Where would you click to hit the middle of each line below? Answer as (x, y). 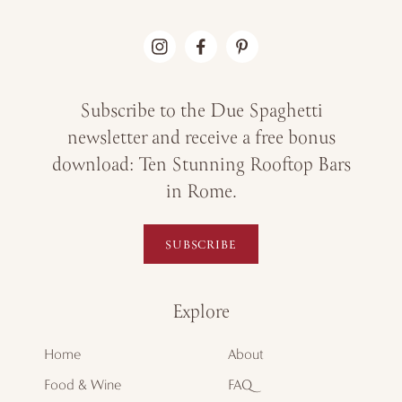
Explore (201, 313)
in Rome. (201, 193)
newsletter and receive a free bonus (201, 139)
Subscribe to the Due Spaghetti (201, 112)
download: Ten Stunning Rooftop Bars (201, 166)
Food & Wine (83, 385)
